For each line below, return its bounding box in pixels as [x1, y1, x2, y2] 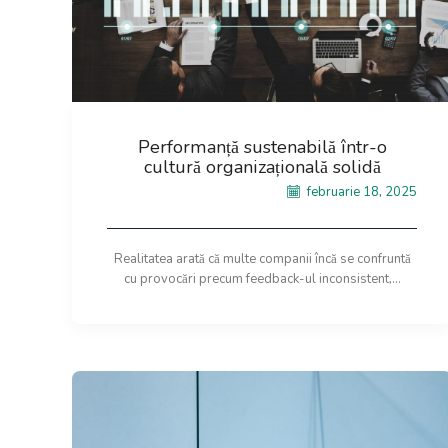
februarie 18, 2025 [304, 182, 417, 201]
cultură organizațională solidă [143, 155, 381, 180]
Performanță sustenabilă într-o [137, 135, 387, 160]
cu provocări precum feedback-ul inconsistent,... [123, 269, 401, 288]
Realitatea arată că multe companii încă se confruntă [113, 249, 411, 268]
